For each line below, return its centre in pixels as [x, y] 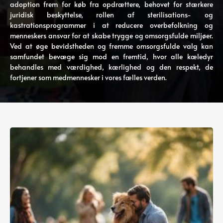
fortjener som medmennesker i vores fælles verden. [88, 77]
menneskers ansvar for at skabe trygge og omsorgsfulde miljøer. [111, 36]
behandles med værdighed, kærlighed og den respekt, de [111, 67]
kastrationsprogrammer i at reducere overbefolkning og [111, 25]
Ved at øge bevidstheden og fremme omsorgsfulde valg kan [111, 46]
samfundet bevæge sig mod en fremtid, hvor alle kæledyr [111, 56]
